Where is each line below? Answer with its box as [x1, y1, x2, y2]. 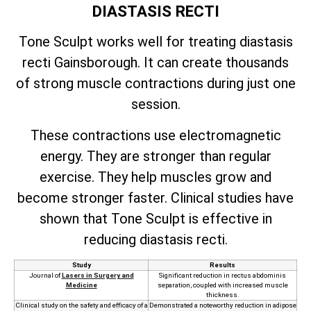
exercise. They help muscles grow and [40, 168, 271, 185]
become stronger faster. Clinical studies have [17, 189, 294, 206]
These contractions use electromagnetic [30, 126, 281, 144]
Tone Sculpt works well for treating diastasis [18, 33, 293, 51]
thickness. [205, 291, 239, 299]
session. [131, 96, 180, 113]
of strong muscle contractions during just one [15, 75, 296, 92]
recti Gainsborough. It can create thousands [22, 54, 289, 72]
